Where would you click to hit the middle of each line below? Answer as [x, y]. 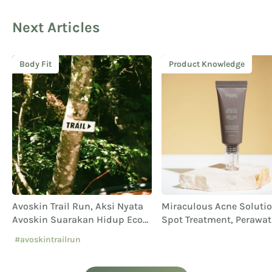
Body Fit [36, 64]
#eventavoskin [43, 260]
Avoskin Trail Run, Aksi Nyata [78, 206]
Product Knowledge [207, 64]
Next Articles [56, 27]
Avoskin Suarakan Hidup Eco [77, 219]
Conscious [36, 233]
